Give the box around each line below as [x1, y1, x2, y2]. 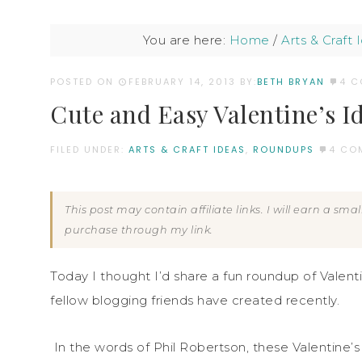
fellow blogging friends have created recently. [50, 292, 343, 308]
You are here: [142, 32, 229, 48]
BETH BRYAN [257, 75, 325, 88]
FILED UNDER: [50, 142, 128, 156]
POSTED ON [50, 75, 118, 88]
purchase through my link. [65, 223, 213, 236]
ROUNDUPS [253, 142, 314, 156]
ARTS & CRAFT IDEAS [128, 142, 246, 156]
